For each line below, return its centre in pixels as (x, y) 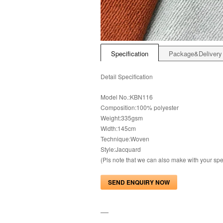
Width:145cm (118, 128)
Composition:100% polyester (140, 107)
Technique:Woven (125, 139)
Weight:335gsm (122, 118)
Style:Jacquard (121, 149)
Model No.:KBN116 (127, 97)
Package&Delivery (195, 54)
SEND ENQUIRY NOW (139, 182)
